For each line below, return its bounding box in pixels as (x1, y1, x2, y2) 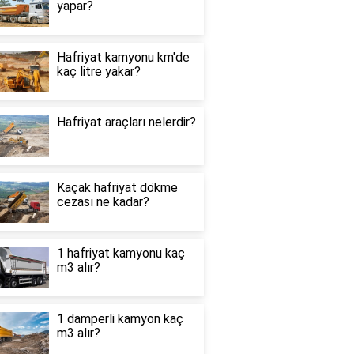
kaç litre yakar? (56, 63, 141, 79)
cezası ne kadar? (56, 194, 149, 210)
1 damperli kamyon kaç (56, 311, 183, 326)
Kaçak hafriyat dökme (56, 180, 178, 196)
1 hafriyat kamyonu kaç (56, 245, 185, 261)
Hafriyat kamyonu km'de (56, 49, 190, 65)
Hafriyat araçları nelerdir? (56, 115, 196, 130)
